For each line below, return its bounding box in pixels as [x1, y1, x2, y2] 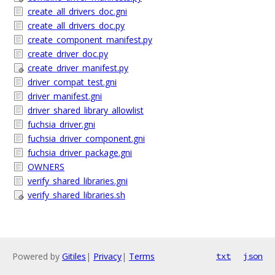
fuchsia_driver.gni [28, 118, 95, 130]
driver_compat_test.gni [28, 76, 117, 88]
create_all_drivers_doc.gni [28, 6, 127, 17]
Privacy [93, 250, 122, 262]
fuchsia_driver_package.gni [28, 147, 132, 158]
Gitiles [62, 250, 86, 262]
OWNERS [28, 161, 64, 172]
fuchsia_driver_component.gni [28, 133, 145, 144]
